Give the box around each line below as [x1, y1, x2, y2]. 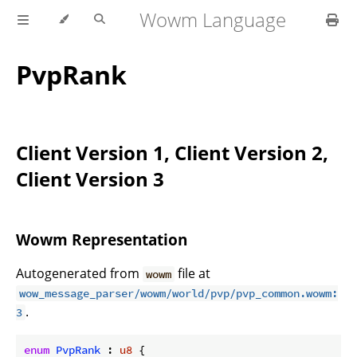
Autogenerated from [16, 264, 143, 282]
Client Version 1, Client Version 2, [16, 139, 328, 167]
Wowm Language [139, 6, 287, 33]
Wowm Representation [16, 229, 187, 250]
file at [175, 264, 211, 282]
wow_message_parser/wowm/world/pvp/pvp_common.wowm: [19, 285, 339, 300]
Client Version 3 [16, 166, 164, 193]
